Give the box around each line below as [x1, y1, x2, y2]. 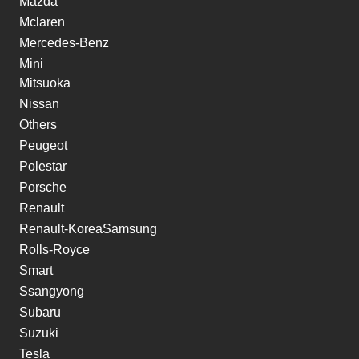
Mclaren [19, 14, 65, 29]
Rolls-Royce [19, 242, 90, 256]
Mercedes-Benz [19, 35, 109, 50]
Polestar [19, 159, 67, 173]
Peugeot [19, 138, 67, 152]
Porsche [19, 179, 67, 194]
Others [19, 117, 57, 131]
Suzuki [19, 325, 58, 340]
